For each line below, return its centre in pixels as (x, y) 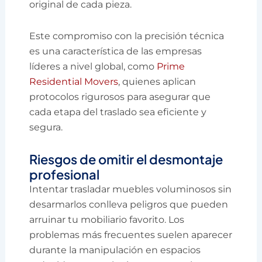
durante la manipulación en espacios (115, 250)
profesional (65, 175)
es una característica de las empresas (116, 51)
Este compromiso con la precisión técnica (127, 36)
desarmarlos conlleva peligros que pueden (129, 205)
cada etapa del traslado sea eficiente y (118, 112)
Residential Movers (74, 82)
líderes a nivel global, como (93, 67)
